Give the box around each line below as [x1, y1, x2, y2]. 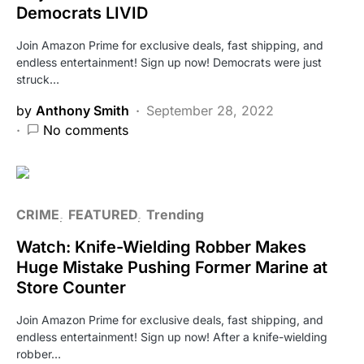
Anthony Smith [36, 102, 129, 119]
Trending [146, 206, 204, 223]
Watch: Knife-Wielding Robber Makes [16, 236, 306, 257]
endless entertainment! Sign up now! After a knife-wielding [16, 329, 327, 344]
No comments [43, 121, 128, 138]
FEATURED [68, 206, 137, 223]
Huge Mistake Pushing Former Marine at [16, 257, 327, 277]
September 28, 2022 [146, 102, 274, 119]
